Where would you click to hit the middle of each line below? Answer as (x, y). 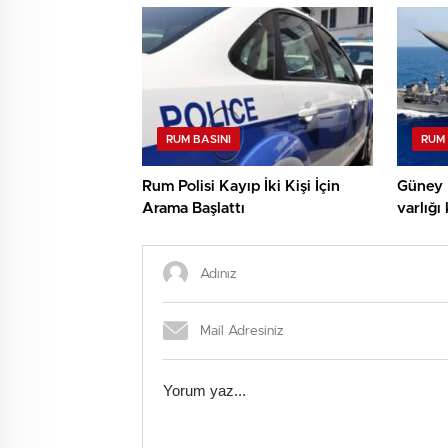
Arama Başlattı (193, 208)
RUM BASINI (198, 139)
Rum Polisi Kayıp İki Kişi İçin (241, 186)
